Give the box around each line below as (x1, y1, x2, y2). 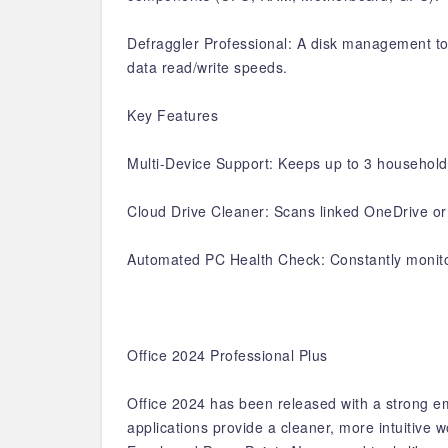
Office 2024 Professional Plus (127, 345, 328, 365)
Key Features (127, 105, 218, 125)
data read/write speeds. (127, 57, 288, 77)
